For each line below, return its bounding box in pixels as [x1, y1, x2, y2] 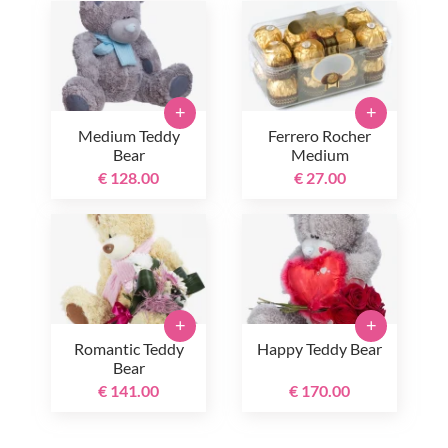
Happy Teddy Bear [257, 339, 382, 359]
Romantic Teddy [73, 339, 184, 359]
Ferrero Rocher [268, 126, 371, 146]
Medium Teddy [77, 126, 180, 146]
